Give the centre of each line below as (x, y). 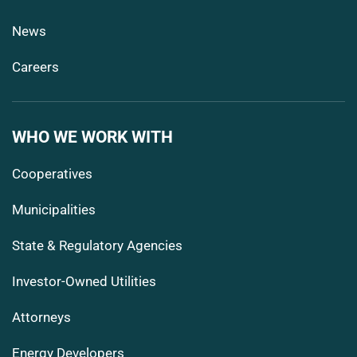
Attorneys (41, 317)
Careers (35, 67)
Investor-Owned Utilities (84, 281)
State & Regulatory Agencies (97, 245)
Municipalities (54, 209)
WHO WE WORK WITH (92, 136)
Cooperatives (52, 173)
